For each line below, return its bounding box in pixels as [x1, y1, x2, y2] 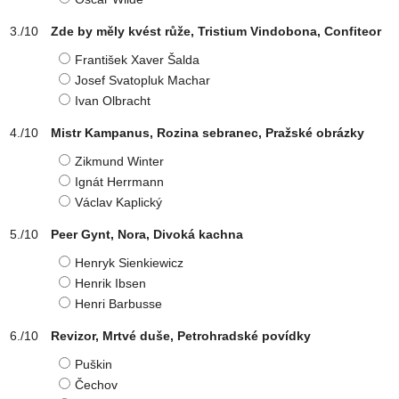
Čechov [75, 378, 118, 392]
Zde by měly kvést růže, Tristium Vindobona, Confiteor [51, 24, 381, 38]
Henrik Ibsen [75, 276, 146, 290]
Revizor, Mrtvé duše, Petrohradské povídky [51, 329, 311, 343]
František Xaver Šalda [75, 53, 199, 67]
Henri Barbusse [75, 297, 162, 311]
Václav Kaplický [75, 195, 162, 209]
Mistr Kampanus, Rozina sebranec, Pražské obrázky [51, 126, 364, 140]
